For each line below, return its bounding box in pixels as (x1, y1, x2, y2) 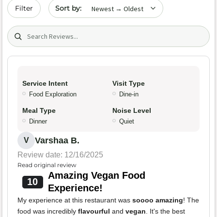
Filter (15, 4, 33, 13)
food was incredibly (17, 207, 78, 216)
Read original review (17, 161, 77, 169)
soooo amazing (132, 196, 183, 204)
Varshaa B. (35, 136, 79, 146)
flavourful (78, 207, 110, 216)
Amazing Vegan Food (47, 170, 145, 181)
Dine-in (119, 91, 139, 98)
